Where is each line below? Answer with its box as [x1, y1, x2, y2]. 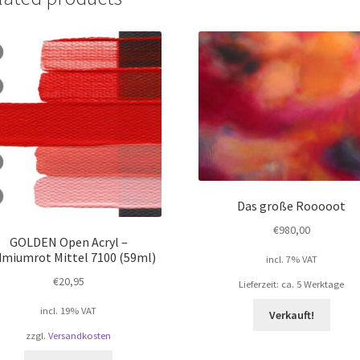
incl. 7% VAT [265, 253, 317, 266]
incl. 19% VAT [40, 305, 97, 317]
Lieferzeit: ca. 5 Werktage [239, 278, 345, 291]
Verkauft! [268, 307, 314, 322]
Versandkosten [48, 329, 112, 342]
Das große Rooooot [237, 198, 346, 215]
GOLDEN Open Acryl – [9, 234, 128, 251]
